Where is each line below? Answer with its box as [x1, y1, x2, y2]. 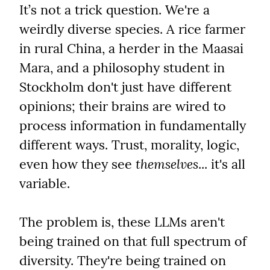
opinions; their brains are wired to [19, 98, 226, 115]
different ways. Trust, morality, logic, [19, 136, 239, 154]
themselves [136, 155, 198, 173]
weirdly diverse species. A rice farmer [19, 20, 245, 38]
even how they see [19, 155, 136, 173]
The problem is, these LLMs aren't [19, 213, 225, 231]
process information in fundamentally [19, 117, 246, 134]
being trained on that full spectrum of [19, 233, 246, 250]
